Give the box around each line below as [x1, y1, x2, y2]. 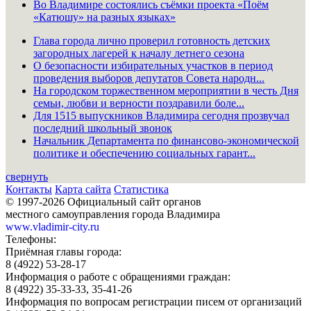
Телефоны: [6, 233, 56, 246]
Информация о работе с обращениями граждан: [6, 271, 230, 283]
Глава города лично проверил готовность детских [33, 35, 270, 47]
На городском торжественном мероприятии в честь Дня [33, 85, 299, 97]
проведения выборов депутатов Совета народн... [33, 72, 264, 85]
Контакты [6, 183, 52, 196]
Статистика [114, 183, 169, 196]
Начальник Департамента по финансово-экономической [33, 135, 299, 147]
